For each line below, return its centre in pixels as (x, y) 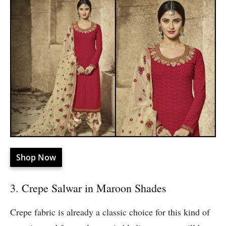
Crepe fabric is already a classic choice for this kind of (110, 212)
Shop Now (36, 158)
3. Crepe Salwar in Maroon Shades (88, 188)
